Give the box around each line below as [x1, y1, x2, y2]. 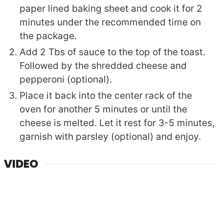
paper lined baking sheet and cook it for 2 [20, 2, 203, 14]
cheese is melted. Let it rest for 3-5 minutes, [20, 117, 215, 129]
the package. [20, 30, 77, 42]
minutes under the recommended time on [20, 16, 201, 28]
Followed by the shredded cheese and [20, 60, 187, 71]
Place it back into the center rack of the [20, 89, 193, 101]
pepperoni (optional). [20, 73, 112, 85]
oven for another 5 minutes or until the [20, 103, 188, 115]
